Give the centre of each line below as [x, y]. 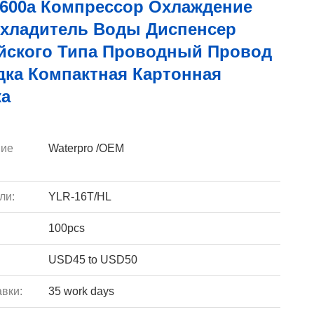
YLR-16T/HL [80, 197]
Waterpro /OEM [86, 148]
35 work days [81, 291]
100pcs [66, 228]
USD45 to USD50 [93, 260]
